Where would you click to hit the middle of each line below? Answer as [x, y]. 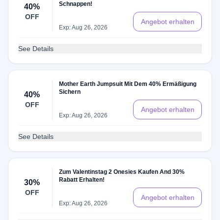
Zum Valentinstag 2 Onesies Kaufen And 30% [122, 172]
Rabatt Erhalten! [82, 180]
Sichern [70, 92]
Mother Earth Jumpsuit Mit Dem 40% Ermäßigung [128, 84]
